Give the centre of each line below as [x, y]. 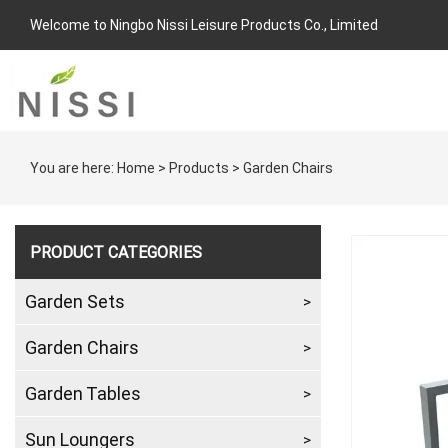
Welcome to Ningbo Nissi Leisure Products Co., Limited [204, 24]
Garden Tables [83, 393]
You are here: [73, 167]
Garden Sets [75, 301]
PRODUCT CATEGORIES [116, 251]
